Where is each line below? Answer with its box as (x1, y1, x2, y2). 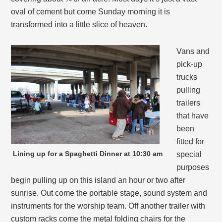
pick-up (176, 60, 203, 69)
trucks (176, 73, 198, 82)
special (176, 150, 202, 159)
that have (176, 111, 209, 120)
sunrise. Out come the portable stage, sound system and (11, 189, 208, 198)
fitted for (176, 137, 205, 146)
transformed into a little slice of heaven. (11, 20, 148, 29)
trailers (176, 99, 201, 108)
